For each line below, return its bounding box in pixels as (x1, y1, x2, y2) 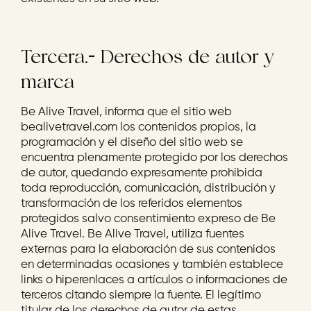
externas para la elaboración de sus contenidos (21, 244, 276, 255)
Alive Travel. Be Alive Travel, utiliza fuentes (21, 228, 244, 240)
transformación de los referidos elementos (21, 198, 242, 210)
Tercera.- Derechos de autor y (21, 44, 274, 68)
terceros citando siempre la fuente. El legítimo (21, 289, 261, 301)
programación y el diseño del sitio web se (21, 137, 243, 149)
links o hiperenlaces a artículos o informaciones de (21, 274, 287, 286)
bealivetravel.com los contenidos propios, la (21, 121, 256, 133)
